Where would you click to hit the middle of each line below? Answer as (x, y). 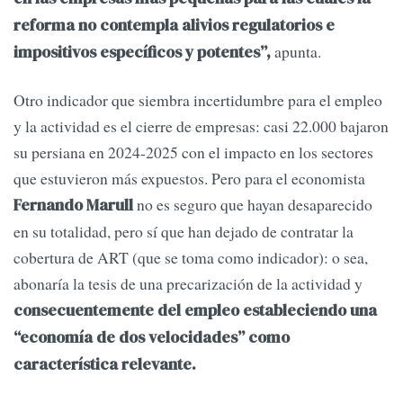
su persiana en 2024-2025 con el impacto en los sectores (193, 152)
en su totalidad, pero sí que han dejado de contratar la (184, 232)
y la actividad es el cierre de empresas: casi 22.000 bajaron (201, 126)
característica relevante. (105, 365)
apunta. (296, 52)
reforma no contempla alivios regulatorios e (174, 26)
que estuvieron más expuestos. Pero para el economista (189, 179)
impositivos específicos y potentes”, (142, 53)
